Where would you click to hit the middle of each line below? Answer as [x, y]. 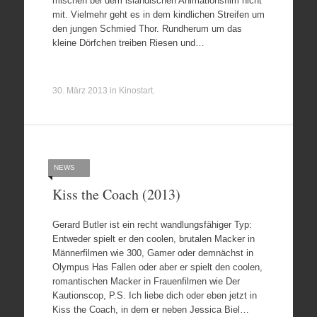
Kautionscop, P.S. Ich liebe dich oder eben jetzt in [154, 295]
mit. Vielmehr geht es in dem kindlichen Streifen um [158, 14]
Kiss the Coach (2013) [116, 194]
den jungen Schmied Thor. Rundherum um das [147, 28]
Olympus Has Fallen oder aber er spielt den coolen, [157, 267]
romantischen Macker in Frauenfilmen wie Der [146, 281]
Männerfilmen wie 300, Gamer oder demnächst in [152, 253]
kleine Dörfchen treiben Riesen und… [128, 42]
